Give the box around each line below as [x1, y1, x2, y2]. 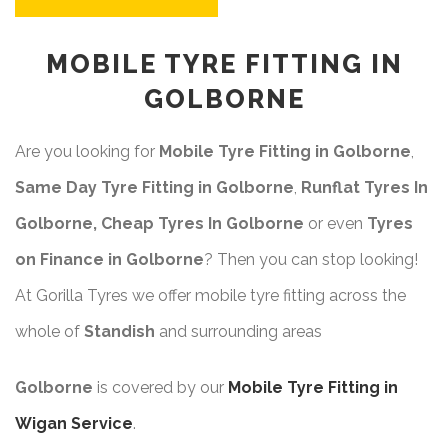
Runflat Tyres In [301, 177, 428, 197]
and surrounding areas [159, 321, 322, 341]
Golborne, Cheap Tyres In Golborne [15, 213, 308, 233]
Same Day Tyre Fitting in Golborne [15, 177, 294, 197]
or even [308, 213, 367, 233]
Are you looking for [15, 141, 159, 161]
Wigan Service [15, 413, 133, 433]
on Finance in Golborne [15, 249, 204, 269]
